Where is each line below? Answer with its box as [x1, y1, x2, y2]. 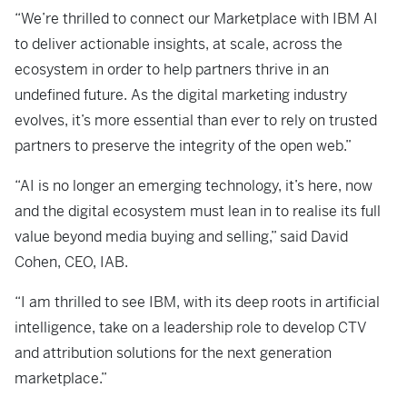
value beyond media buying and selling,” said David [15, 227, 348, 246]
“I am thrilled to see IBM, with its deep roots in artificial [15, 293, 380, 312]
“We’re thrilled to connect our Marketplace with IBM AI [15, 9, 378, 28]
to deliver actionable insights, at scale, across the [15, 35, 342, 54]
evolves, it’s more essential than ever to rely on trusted [15, 111, 377, 130]
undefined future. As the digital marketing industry [15, 85, 347, 104]
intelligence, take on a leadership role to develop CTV [15, 318, 367, 337]
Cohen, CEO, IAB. [15, 253, 132, 272]
